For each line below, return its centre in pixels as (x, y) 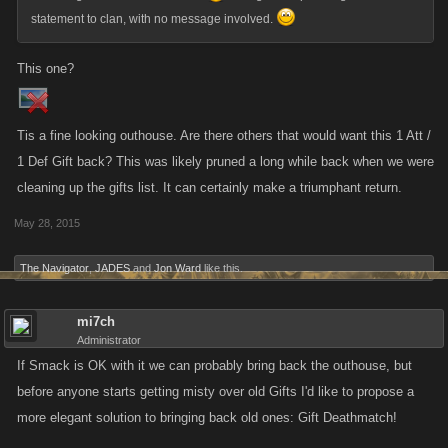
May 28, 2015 (47, 223)
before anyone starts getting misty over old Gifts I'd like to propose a (215, 391)
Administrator (109, 340)
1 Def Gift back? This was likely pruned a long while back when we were (225, 161)
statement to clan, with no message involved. (153, 19)
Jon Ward (177, 268)
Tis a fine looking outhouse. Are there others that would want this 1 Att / (224, 135)
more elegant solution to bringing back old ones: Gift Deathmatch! (207, 417)
